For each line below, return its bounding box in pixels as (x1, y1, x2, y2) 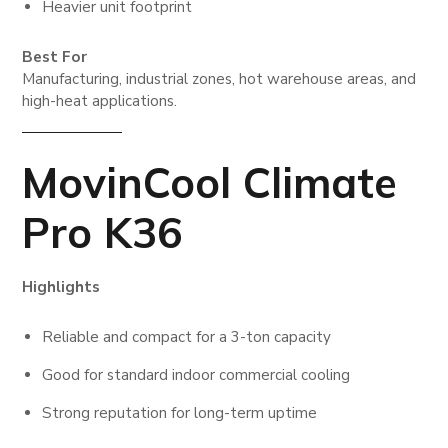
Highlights (22, 277, 101, 298)
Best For (22, 47, 88, 68)
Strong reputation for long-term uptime (42, 403, 318, 424)
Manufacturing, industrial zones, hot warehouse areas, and (22, 69, 417, 90)
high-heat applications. (22, 91, 178, 112)
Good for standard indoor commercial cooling (42, 365, 351, 386)
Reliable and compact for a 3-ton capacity (42, 327, 332, 348)
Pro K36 (22, 206, 183, 260)
